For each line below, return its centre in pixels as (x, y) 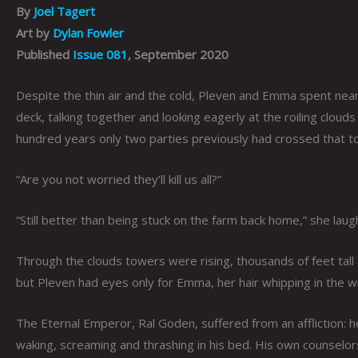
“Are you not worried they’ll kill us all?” (119, 179)
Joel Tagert (64, 11)
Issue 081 (100, 54)
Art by (34, 32)
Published (44, 54)
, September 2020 (178, 54)
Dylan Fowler (88, 32)
